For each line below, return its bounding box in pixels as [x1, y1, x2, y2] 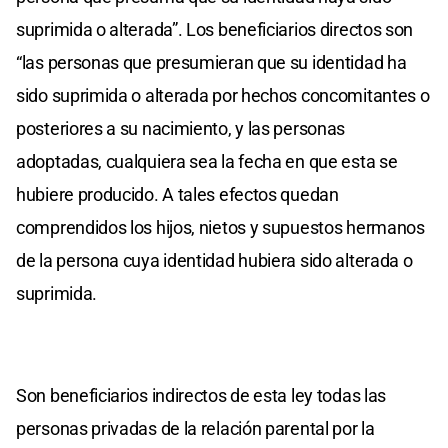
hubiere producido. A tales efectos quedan [16, 183, 339, 205]
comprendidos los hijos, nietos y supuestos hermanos [16, 216, 425, 238]
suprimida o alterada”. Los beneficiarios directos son [16, 18, 414, 40]
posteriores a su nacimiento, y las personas [16, 117, 346, 139]
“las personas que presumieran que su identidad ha [16, 51, 407, 73]
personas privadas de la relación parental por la [16, 417, 375, 439]
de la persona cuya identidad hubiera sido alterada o [16, 249, 413, 271]
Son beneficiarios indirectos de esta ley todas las [16, 384, 387, 406]
